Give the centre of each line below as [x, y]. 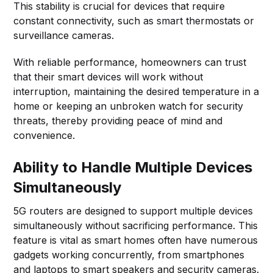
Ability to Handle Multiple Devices [133, 167]
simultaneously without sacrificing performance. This [136, 225]
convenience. [44, 135]
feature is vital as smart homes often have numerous [136, 240]
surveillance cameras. [64, 35]
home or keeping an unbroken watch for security [129, 106]
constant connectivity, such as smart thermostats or [134, 20]
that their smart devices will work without [108, 76]
